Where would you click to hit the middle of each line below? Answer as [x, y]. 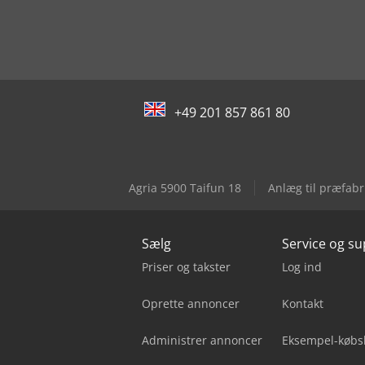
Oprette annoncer [191, 304]
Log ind [302, 267]
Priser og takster [186, 267]
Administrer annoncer [202, 341]
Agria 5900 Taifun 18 [185, 188]
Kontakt [303, 304]
